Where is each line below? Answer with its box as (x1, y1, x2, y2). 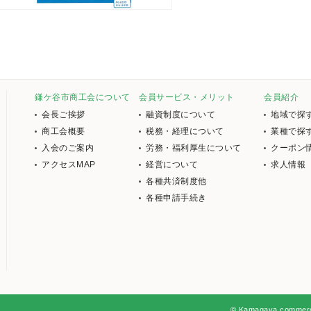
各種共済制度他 (146, 176, 207, 186)
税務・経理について (146, 126, 224, 136)
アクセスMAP (42, 160, 96, 169)
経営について (146, 160, 198, 169)
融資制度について (146, 110, 215, 119)
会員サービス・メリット (139, 92, 235, 102)
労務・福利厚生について (146, 143, 242, 153)
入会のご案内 (42, 143, 94, 153)
